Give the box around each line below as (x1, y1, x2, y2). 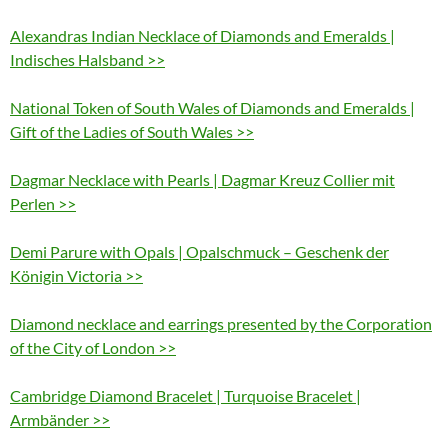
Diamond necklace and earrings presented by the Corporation (10, 314, 432, 334)
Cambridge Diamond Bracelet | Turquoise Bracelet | (10, 386, 361, 406)
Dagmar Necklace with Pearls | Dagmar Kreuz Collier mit (10, 170, 395, 190)
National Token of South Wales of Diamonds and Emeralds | (10, 98, 415, 118)
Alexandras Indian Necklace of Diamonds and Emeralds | (10, 26, 395, 46)
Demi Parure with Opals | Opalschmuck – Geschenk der (10, 242, 389, 262)
